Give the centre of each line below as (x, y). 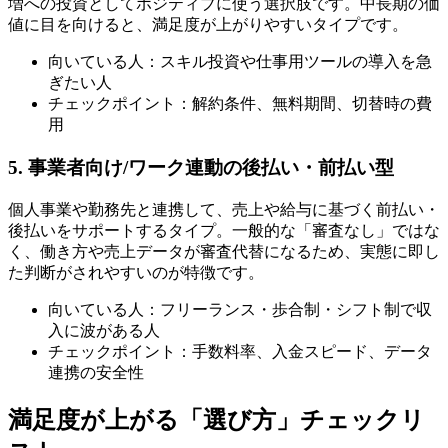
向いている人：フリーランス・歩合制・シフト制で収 (240, 309)
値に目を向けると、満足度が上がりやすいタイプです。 (208, 25)
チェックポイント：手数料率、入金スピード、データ (240, 351)
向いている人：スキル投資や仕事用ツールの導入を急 (240, 62)
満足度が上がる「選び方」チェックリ (216, 419)
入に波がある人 (104, 330)
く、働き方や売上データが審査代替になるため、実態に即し (224, 251)
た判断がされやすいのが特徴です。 (136, 272)
